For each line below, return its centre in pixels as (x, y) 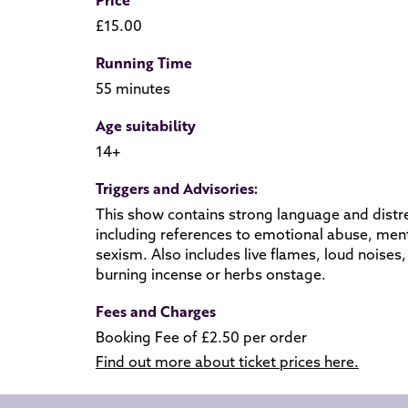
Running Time (144, 62)
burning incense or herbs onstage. (211, 274)
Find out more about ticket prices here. (227, 361)
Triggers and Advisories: (177, 188)
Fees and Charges (156, 311)
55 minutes (133, 88)
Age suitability (146, 125)
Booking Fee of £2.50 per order (201, 337)
